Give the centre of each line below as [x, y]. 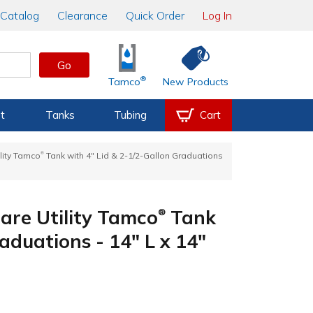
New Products [196, 82]
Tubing [130, 115]
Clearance [82, 15]
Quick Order [155, 15]
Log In [217, 15]
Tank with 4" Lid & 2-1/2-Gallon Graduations [133, 156]
